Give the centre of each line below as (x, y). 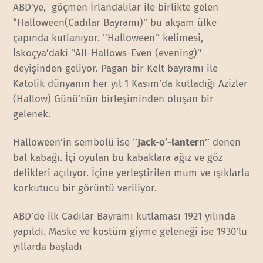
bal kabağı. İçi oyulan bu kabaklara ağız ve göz (118, 157)
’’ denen (223, 142)
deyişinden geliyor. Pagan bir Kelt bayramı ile (116, 68)
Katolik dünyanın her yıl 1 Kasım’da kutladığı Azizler (131, 83)
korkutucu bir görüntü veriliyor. (85, 188)
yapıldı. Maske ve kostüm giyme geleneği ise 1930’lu (130, 231)
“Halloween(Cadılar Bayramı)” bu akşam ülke (115, 22)
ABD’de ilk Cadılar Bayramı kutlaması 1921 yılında (124, 216)
